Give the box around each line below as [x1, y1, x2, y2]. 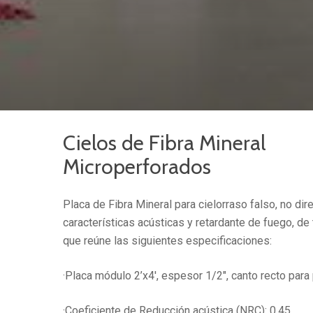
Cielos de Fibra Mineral [63, 130, 266, 156]
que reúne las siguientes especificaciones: [63, 234, 272, 248]
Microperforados [63, 154, 212, 180]
